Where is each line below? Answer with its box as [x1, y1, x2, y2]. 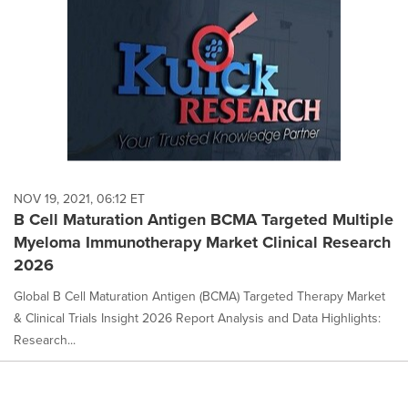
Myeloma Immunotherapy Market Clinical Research [14, 230, 391, 255]
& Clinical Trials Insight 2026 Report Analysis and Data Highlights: [14, 309, 381, 329]
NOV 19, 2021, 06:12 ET [14, 189, 145, 209]
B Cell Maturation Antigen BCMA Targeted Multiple [14, 208, 393, 232]
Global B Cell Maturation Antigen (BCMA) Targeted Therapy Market [14, 287, 385, 307]
